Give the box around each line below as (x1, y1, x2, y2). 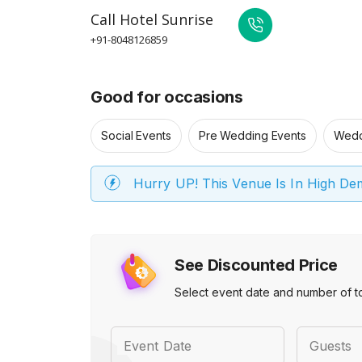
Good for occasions (90, 87, 243, 107)
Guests (309, 338, 352, 354)
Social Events (101, 128, 171, 142)
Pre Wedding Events (198, 128, 306, 142)
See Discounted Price (175, 255, 338, 275)
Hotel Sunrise (120, 10, 213, 29)
